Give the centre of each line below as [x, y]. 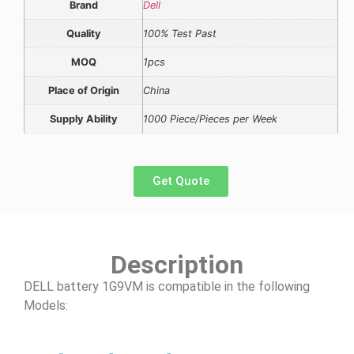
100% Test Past [180, 34]
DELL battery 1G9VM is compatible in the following [167, 286]
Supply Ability [83, 119]
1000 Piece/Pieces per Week [210, 119]
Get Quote [181, 181]
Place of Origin [83, 91]
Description [177, 264]
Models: [46, 305]
